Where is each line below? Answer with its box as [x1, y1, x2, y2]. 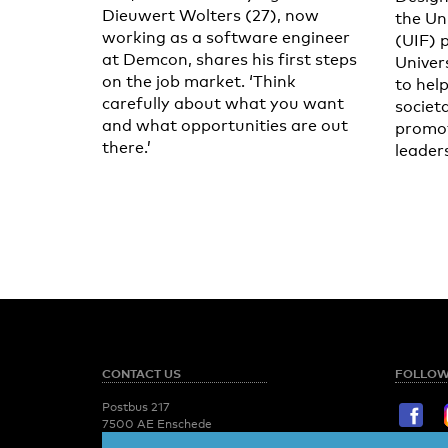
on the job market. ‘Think [102, 71, 296, 91]
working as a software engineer [102, 27, 350, 47]
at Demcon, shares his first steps [102, 49, 357, 69]
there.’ [102, 137, 151, 157]
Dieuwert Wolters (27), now [102, 5, 319, 25]
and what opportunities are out [102, 115, 348, 135]
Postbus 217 [102, 399, 170, 414]
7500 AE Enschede [102, 416, 212, 431]
